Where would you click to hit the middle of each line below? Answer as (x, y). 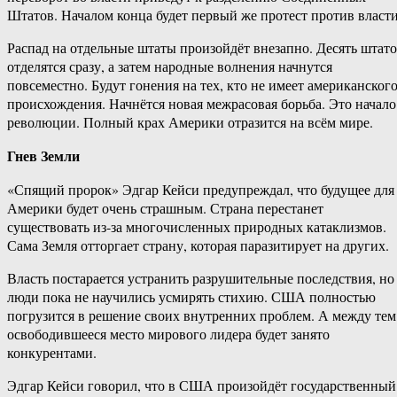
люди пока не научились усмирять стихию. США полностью (191, 297)
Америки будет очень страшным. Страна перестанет (165, 208)
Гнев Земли (43, 156)
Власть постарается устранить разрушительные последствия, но (201, 278)
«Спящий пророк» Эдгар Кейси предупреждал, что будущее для (201, 190)
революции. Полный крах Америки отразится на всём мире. (190, 122)
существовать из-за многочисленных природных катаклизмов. (197, 227)
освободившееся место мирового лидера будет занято (168, 334)
